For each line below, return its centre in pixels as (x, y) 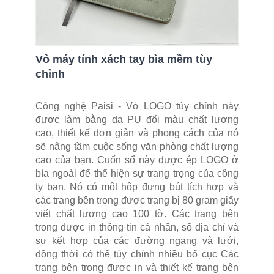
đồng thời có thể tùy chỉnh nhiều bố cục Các (137, 254)
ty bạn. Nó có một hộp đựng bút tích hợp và (137, 187)
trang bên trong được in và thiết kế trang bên (137, 267)
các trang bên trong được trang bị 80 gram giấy (137, 200)
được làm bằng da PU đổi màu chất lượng (137, 119)
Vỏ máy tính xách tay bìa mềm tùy (124, 59)
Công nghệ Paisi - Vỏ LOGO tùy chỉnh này (137, 106)
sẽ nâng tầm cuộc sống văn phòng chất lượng (137, 146)
